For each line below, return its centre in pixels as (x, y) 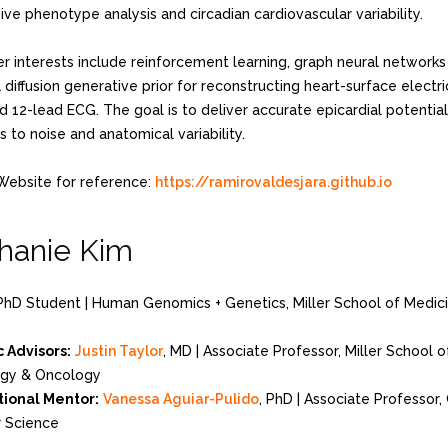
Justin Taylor (119, 350)
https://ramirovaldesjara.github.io (273, 181)
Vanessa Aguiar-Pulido (181, 398)
